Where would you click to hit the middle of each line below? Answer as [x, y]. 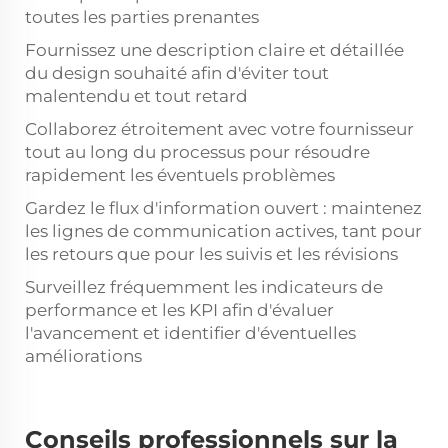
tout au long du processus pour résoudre [197, 152]
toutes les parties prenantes [142, 17]
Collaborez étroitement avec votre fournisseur [219, 129]
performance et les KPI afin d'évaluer [179, 310]
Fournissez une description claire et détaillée [214, 50]
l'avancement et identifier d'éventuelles [190, 333]
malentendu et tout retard [136, 96]
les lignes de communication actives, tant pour [223, 231]
